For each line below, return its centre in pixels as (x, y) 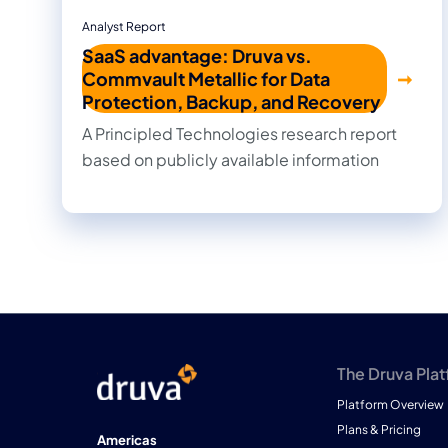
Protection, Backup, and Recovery (231, 102)
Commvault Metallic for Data (206, 79)
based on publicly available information (230, 160)
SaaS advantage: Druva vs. (197, 56)
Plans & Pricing (379, 430)
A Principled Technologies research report (239, 134)
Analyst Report (124, 27)
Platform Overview (390, 405)
